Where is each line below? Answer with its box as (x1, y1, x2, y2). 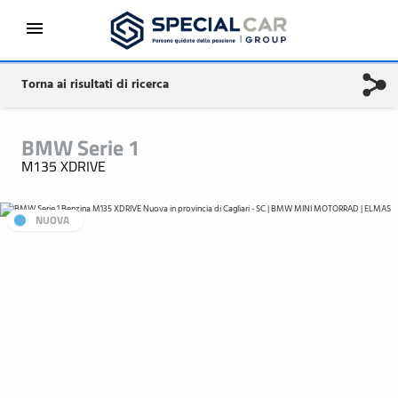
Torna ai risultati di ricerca (21, 75, 169, 95)
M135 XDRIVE (21, 155, 106, 177)
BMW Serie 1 (21, 131, 139, 163)
